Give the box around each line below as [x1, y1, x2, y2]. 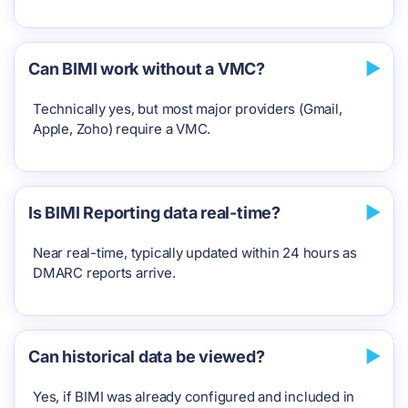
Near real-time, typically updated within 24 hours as [33, 243, 357, 261]
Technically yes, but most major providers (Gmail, [33, 99, 342, 117]
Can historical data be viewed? [28, 346, 265, 366]
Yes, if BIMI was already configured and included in [33, 387, 355, 405]
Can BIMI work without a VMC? [28, 58, 265, 78]
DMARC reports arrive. [33, 263, 176, 281]
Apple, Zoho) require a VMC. [33, 119, 211, 138]
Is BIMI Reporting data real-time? [28, 202, 280, 222]
